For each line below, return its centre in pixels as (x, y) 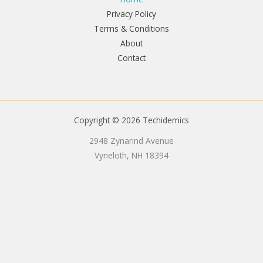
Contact (131, 58)
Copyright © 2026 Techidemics (131, 120)
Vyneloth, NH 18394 (131, 156)
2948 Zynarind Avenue (131, 141)
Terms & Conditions (131, 29)
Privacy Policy (131, 14)
